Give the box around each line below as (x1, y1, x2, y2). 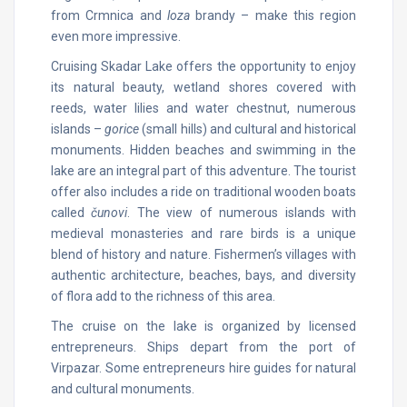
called (51, 204, 92, 220)
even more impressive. (51, 28, 181, 44)
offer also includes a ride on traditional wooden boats (51, 184, 356, 199)
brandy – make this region (189, 7, 356, 23)
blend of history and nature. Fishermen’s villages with (51, 246, 356, 262)
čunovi (91, 204, 128, 220)
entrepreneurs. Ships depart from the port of (51, 339, 356, 354)
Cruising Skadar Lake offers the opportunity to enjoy (51, 58, 356, 74)
